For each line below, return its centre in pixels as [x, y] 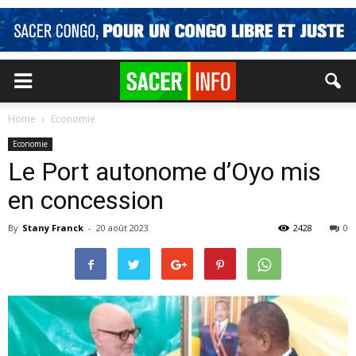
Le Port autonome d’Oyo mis [164, 172]
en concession [86, 200]
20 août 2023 [122, 228]
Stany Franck [53, 228]
